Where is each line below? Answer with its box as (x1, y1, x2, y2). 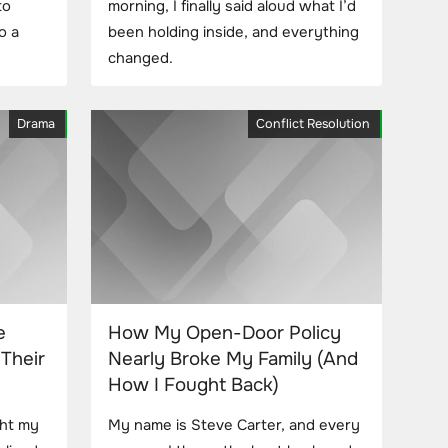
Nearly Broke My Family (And (108, 346, 358, 371)
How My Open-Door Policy (108, 320, 341, 345)
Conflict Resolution (256, 115, 370, 132)
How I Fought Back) (108, 372, 279, 397)
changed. (108, 49, 173, 69)
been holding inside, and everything (108, 23, 359, 43)
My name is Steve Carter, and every (108, 415, 360, 435)
